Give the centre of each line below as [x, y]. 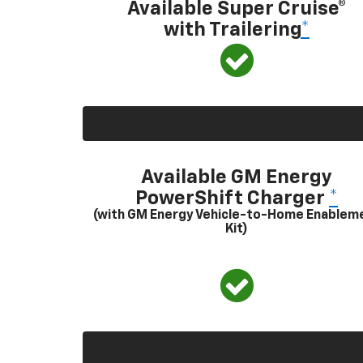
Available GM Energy [237, 177]
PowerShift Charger [232, 198]
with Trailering [232, 30]
